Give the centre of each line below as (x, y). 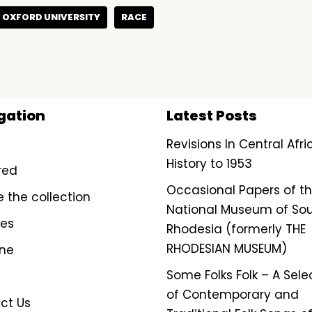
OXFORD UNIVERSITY (51, 17)
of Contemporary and (233, 295)
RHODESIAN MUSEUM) (227, 249)
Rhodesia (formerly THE (236, 229)
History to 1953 (209, 164)
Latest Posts (212, 116)
